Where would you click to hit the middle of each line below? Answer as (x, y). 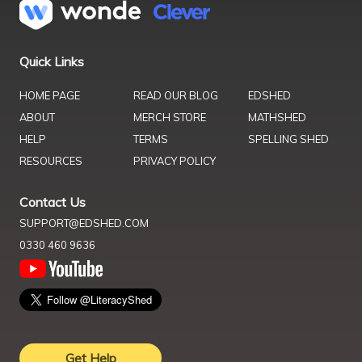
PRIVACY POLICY (175, 161)
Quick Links (52, 62)
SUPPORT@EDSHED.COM (84, 223)
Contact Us (53, 202)
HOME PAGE (50, 96)
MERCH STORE (170, 118)
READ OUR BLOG (176, 96)
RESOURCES (51, 161)
